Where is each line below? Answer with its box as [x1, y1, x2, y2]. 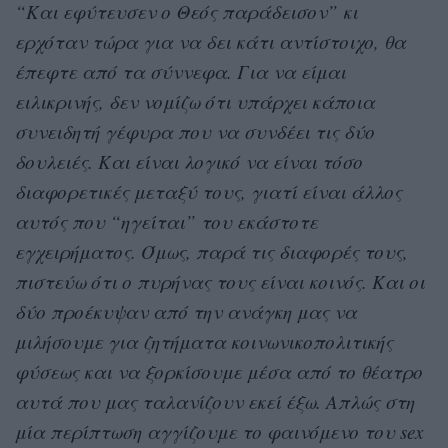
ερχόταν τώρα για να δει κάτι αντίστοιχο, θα [15, 28, 406, 54]
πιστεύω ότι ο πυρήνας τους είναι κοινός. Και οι [15, 268, 425, 294]
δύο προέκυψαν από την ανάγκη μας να [15, 298, 357, 324]
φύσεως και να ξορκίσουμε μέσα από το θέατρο [15, 358, 423, 384]
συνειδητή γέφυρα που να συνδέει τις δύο [15, 118, 375, 144]
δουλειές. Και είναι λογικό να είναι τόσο [15, 148, 363, 174]
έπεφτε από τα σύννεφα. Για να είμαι [15, 58, 346, 84]
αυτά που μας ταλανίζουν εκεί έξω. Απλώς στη [15, 388, 415, 414]
